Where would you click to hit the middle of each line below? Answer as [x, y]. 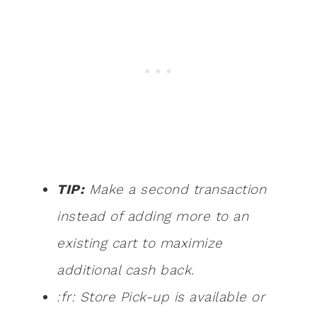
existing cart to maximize [140, 243]
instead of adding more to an [152, 217]
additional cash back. [126, 270]
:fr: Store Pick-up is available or [161, 297]
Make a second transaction [175, 190]
